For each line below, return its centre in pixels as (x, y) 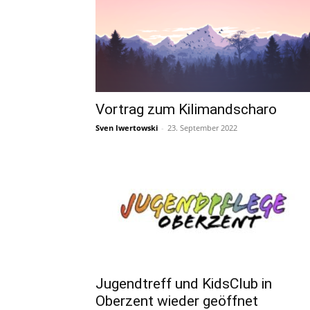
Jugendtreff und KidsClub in (184, 284)
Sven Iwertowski (127, 128)
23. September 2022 (202, 128)
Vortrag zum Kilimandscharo (186, 109)
